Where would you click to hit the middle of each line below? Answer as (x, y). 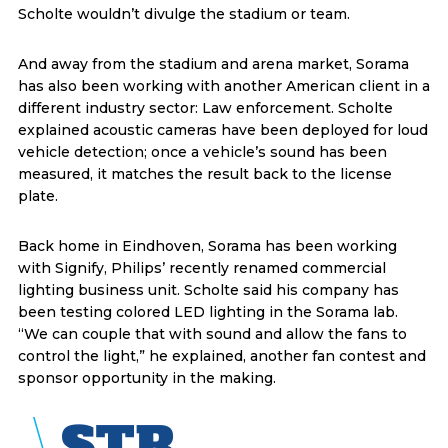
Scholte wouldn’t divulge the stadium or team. (183, 13)
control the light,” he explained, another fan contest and (221, 355)
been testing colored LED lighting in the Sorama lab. (207, 311)
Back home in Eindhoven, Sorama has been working (207, 245)
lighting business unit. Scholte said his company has (208, 289)
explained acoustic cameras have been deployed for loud (222, 129)
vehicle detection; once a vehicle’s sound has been (202, 151)
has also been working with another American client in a (223, 85)
